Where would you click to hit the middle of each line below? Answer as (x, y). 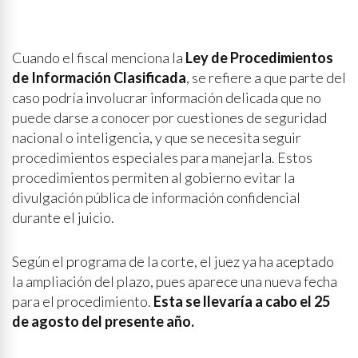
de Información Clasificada (99, 78)
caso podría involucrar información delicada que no (167, 97)
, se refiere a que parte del (266, 78)
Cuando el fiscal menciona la (97, 58)
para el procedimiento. (83, 301)
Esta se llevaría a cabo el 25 (242, 301)
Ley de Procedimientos (258, 58)
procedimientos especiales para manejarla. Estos (162, 157)
